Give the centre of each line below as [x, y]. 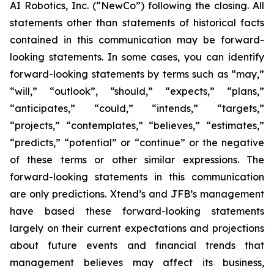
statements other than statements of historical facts [137, 23]
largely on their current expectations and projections [137, 228]
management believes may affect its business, [137, 262]
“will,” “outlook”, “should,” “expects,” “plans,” [137, 91]
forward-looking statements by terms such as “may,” [137, 74]
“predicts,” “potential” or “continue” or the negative [137, 143]
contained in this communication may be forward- [137, 40]
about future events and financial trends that [137, 245]
